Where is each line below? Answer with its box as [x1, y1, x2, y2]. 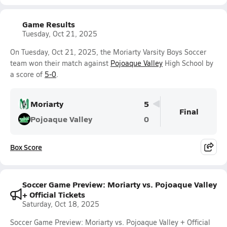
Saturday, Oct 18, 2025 [22, 199, 99, 209]
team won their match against [10, 58, 110, 68]
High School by [163, 58, 213, 68]
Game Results [22, 18, 75, 30]
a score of [10, 69, 45, 79]
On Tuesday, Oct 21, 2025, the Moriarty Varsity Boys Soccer [10, 47, 206, 57]
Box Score [10, 142, 42, 152]
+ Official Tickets [22, 188, 85, 200]
